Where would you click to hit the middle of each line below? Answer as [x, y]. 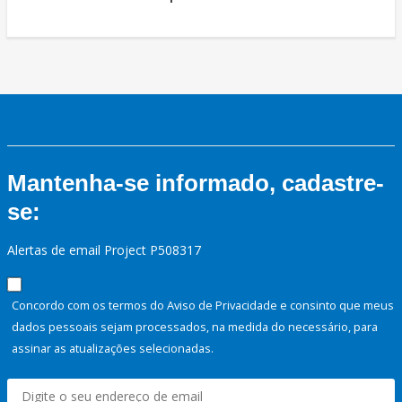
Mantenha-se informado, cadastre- [196, 184]
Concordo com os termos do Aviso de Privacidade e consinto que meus [203, 306]
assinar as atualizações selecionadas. [113, 349]
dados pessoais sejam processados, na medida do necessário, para [195, 327]
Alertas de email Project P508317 [104, 250]
